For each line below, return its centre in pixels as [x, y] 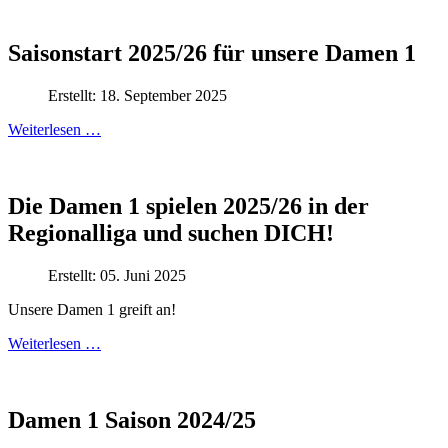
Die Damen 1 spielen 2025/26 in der [188, 206]
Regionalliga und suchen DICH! [171, 233]
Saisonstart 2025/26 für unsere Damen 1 [212, 53]
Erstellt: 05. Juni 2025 [117, 275]
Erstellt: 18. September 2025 [137, 96]
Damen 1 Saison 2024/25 [132, 419]
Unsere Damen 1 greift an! [92, 309]
